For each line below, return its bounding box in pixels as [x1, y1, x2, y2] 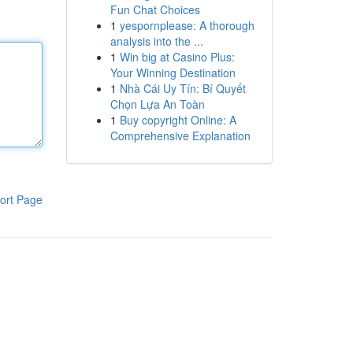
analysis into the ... [110, 33, 203, 49]
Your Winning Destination [110, 65, 236, 80]
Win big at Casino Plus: [119, 49, 235, 65]
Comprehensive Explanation [110, 128, 251, 143]
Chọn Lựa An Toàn [110, 96, 205, 112]
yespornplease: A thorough [119, 17, 255, 33]
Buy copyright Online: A [119, 112, 236, 128]
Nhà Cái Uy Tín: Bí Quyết [119, 80, 246, 96]
